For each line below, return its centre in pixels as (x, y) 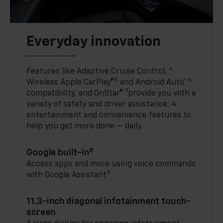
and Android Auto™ (153, 83)
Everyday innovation (94, 42)
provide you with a (162, 94)
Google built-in (58, 153)
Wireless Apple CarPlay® (70, 83)
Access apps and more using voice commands (111, 165)
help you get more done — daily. (85, 127)
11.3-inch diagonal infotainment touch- (109, 202)
